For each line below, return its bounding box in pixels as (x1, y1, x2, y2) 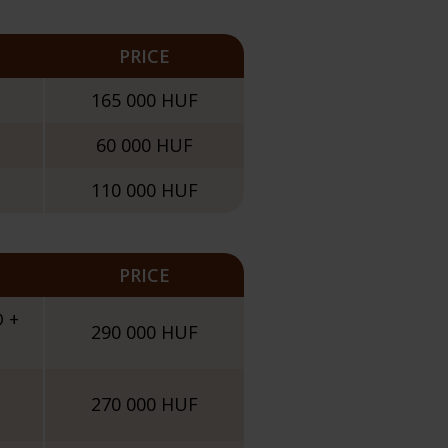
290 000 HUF (91, 320, 198, 344)
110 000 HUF (91, 178, 198, 202)
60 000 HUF (96, 133, 193, 157)
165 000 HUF (91, 88, 198, 112)
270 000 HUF (91, 392, 198, 416)
